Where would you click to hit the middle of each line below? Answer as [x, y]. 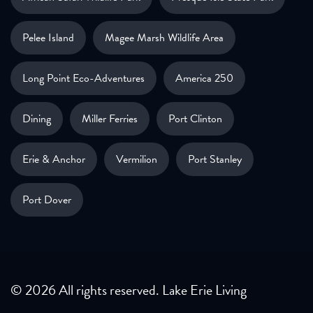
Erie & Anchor [54, 160]
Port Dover [47, 200]
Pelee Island [48, 38]
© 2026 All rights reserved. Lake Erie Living [129, 290]
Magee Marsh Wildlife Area [164, 38]
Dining [37, 119]
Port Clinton [195, 119]
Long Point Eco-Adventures [83, 79]
